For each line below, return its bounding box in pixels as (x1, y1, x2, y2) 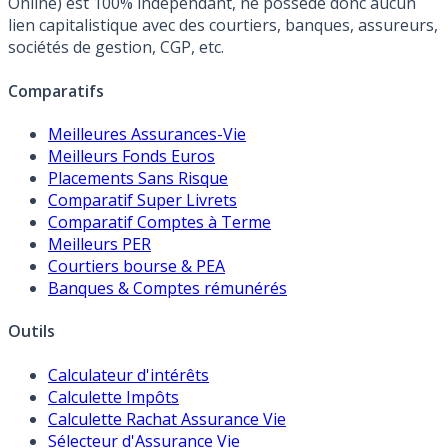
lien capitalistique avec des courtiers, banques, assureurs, (8, 14, 438, 37)
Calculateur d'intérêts (48, 363, 209, 386)
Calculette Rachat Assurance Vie (48, 407, 286, 430)
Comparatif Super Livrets (48, 188, 237, 211)
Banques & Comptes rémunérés (48, 276, 287, 299)
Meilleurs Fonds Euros (48, 144, 215, 167)
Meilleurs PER (48, 232, 151, 255)
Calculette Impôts (48, 385, 179, 408)
